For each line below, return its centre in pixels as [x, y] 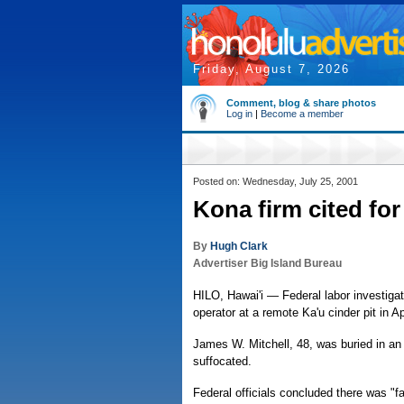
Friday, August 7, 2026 [271, 69]
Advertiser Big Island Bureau [267, 263]
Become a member [302, 114]
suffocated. [222, 361]
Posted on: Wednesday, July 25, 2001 [275, 181]
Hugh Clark [239, 246]
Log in [239, 114]
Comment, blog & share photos [301, 103]
